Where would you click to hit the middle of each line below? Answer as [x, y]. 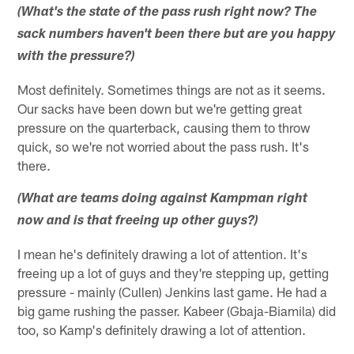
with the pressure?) [77, 57]
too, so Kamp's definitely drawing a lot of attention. [162, 329]
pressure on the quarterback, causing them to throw [164, 127]
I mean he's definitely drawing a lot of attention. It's [163, 253]
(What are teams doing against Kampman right [163, 199]
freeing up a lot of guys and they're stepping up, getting [173, 272]
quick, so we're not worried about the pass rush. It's [164, 146]
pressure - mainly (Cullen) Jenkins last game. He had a [173, 291]
